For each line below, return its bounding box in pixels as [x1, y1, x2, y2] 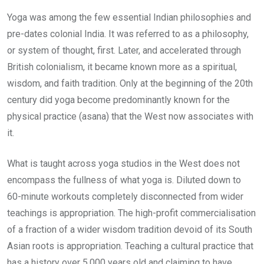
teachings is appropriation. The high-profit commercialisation [7, 207, 256, 219]
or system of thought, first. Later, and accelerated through [7, 45, 241, 57]
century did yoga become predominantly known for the [7, 94, 230, 106]
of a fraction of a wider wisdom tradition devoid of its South [7, 224, 252, 236]
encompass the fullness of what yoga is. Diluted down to [7, 174, 241, 186]
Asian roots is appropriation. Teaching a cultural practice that [7, 240, 253, 252]
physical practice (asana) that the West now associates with [7, 111, 253, 123]
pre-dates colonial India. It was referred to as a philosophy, [7, 28, 249, 40]
